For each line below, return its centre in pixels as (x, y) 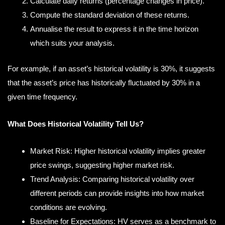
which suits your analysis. (72, 43)
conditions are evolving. (69, 207)
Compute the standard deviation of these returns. (110, 15)
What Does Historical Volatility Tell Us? (76, 124)
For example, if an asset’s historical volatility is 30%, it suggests (111, 68)
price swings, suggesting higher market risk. (102, 165)
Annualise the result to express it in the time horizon (114, 29)
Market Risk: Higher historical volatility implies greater (118, 151)
